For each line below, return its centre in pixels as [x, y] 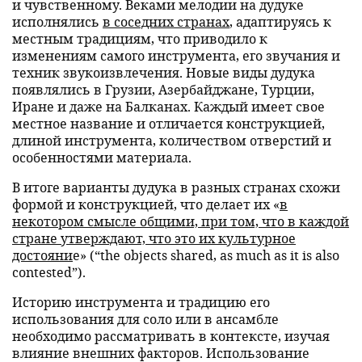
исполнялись [57, 21]
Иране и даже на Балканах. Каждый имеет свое [168, 106]
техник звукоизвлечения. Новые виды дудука [164, 72]
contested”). [49, 272]
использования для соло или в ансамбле [145, 319]
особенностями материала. [102, 157]
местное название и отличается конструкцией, [168, 123]
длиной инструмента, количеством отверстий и [172, 140]
